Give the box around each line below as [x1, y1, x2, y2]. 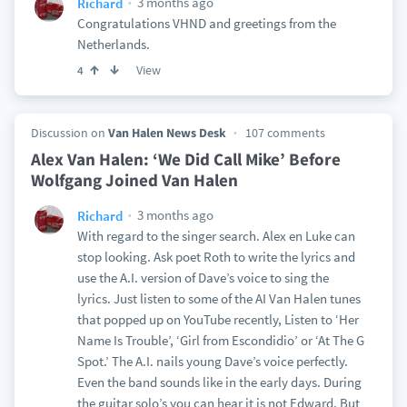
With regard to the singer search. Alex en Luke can [76, 227, 355, 244]
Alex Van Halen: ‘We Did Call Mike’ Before [30, 148, 341, 170]
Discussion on [30, 124, 108, 141]
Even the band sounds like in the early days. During [76, 373, 362, 391]
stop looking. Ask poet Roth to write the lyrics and [76, 248, 355, 265]
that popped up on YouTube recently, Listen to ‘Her [76, 311, 359, 328]
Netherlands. [76, 35, 150, 53]
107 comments [244, 124, 325, 141]
